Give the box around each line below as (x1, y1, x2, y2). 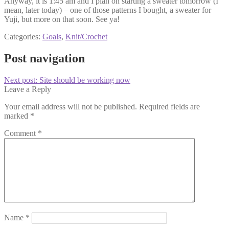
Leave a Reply (4, 84, 51, 94)
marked (4, 111, 30, 120)
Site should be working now (39, 75, 130, 84)
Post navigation (4, 51, 85, 65)
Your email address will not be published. (4, 102, 137, 111)
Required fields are (139, 102, 200, 111)
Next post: (4, 75, 39, 84)
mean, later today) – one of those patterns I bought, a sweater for (4, 5, 211, 14)
